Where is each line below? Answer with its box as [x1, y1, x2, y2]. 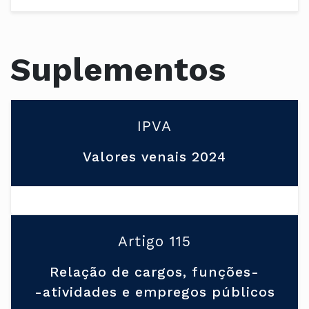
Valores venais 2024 [83, 149, 226, 166]
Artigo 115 [118, 232, 191, 250]
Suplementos [10, 50, 226, 89]
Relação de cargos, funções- [50, 264, 259, 281]
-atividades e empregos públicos [34, 284, 275, 301]
